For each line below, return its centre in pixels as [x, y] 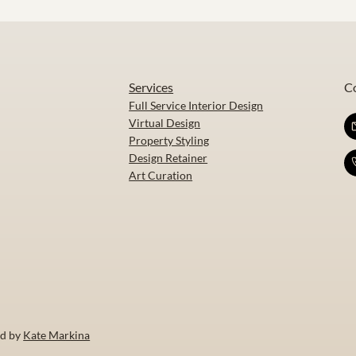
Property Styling [169, 140]
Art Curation [161, 175]
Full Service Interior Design [196, 105]
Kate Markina [57, 335]
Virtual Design [165, 122]
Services [151, 87]
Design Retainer [168, 157]
